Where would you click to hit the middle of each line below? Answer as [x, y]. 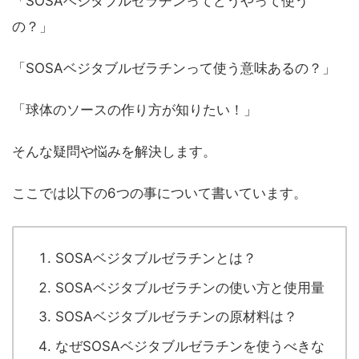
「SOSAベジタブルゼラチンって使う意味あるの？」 [174, 69]
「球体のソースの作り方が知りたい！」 [135, 110]
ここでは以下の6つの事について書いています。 [159, 194]
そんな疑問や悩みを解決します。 [114, 152]
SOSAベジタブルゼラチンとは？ [156, 258]
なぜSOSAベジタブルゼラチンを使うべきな [190, 346]
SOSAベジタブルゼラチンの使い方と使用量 [190, 287]
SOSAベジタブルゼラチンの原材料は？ [176, 317]
